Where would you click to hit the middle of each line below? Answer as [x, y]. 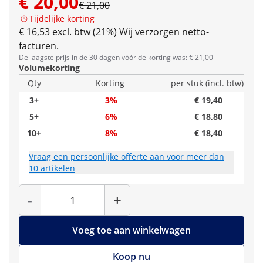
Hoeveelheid [93, 188]
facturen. [39, 46]
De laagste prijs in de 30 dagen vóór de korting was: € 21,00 [116, 57]
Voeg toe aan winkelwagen [131, 230]
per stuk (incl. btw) [207, 83]
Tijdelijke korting [62, 18]
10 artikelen [52, 168]
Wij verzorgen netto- [164, 32]
